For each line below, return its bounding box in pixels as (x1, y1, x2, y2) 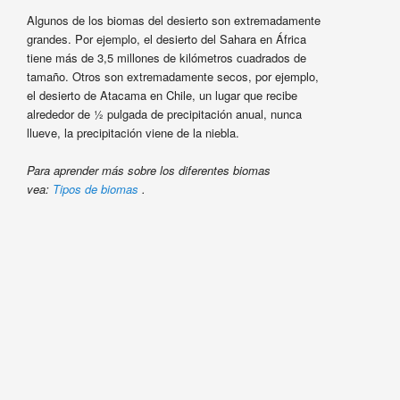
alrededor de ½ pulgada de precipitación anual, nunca (26, 105, 302, 123)
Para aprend (26, 162, 88, 179)
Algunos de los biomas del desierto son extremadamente (26, 12, 321, 29)
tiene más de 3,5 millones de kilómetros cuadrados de (26, 49, 306, 67)
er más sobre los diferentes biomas (87, 162, 271, 179)
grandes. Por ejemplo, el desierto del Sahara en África (26, 30, 306, 48)
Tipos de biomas (52, 180, 138, 198)
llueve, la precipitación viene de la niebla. (26, 124, 239, 142)
